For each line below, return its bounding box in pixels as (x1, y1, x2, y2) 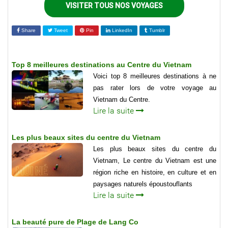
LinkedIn (110, 27, 132, 33)
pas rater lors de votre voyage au (93, 83, 216, 92)
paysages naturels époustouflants (93, 180, 192, 188)
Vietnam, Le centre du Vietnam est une (93, 156, 216, 164)
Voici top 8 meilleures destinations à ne (93, 72, 216, 80)
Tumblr (148, 27, 165, 33)
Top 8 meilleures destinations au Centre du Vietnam (12, 60, 191, 69)
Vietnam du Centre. (93, 95, 150, 103)
